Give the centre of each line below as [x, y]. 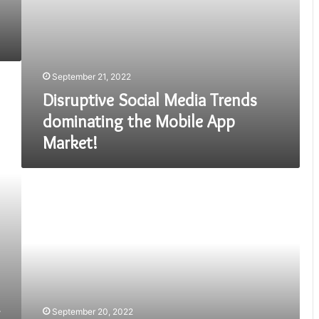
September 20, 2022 [93, 311]
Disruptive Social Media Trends [150, 100]
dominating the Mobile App [139, 121]
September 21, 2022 [91, 76]
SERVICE [40, 204]
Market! [70, 142]
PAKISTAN [42, 234]
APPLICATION [50, 189]
